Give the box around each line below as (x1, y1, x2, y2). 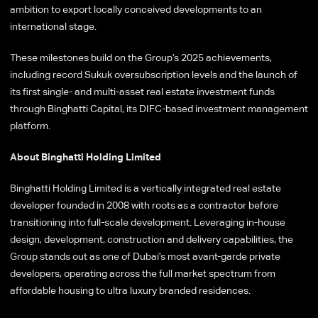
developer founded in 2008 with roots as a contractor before (10, 199, 278, 211)
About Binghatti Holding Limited (10, 150, 161, 163)
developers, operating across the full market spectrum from (10, 267, 275, 279)
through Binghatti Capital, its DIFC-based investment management (10, 102, 308, 114)
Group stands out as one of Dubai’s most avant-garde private (10, 250, 280, 262)
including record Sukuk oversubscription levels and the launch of (10, 68, 297, 80)
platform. (10, 119, 50, 131)
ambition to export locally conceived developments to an (10, 3, 262, 15)
